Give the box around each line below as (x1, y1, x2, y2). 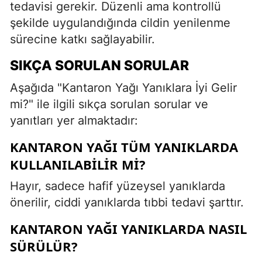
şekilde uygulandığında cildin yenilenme (10, 15, 230, 30)
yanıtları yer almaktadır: (10, 113, 138, 127)
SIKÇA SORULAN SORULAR (10, 57, 189, 74)
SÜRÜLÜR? (10, 237, 78, 255)
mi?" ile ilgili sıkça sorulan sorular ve (10, 96, 208, 111)
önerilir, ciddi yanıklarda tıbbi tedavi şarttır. (10, 195, 244, 209)
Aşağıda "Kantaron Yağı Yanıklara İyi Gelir (10, 80, 237, 95)
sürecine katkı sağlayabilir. (10, 32, 155, 46)
